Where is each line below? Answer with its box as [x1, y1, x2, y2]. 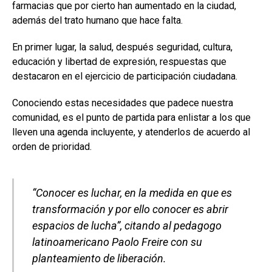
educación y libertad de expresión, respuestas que [12, 55, 226, 67]
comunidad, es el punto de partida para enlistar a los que [12, 111, 251, 123]
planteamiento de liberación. [32, 251, 166, 265]
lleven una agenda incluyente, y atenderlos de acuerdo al [12, 126, 250, 138]
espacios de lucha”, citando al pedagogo [32, 219, 222, 232]
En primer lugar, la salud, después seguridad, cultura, [12, 41, 233, 53]
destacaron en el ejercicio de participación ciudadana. [12, 70, 237, 82]
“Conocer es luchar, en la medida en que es [32, 186, 232, 199]
